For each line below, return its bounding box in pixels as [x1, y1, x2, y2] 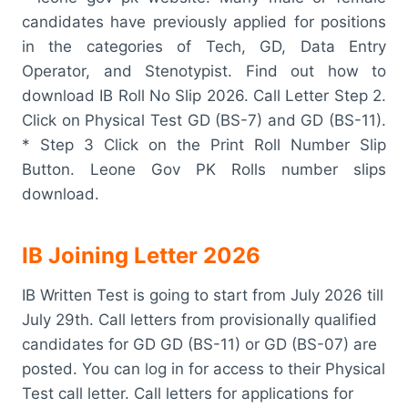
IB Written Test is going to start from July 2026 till [22, 285, 383, 304]
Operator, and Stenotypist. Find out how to [22, 61, 386, 80]
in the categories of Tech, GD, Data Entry [22, 36, 386, 56]
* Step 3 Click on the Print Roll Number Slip [22, 135, 386, 154]
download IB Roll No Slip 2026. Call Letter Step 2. [22, 86, 386, 105]
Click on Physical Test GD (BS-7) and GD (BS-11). [22, 110, 386, 129]
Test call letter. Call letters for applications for [22, 383, 353, 403]
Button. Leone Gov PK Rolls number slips [22, 159, 386, 178]
